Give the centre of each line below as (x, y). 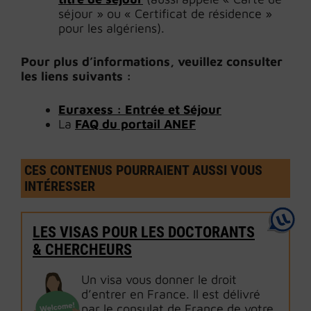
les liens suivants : (76, 76)
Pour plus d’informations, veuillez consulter (152, 61)
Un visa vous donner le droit (159, 279)
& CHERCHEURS (82, 250)
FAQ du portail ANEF (135, 124)
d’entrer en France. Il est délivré (171, 294)
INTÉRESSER (60, 186)
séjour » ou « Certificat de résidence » (165, 14)
